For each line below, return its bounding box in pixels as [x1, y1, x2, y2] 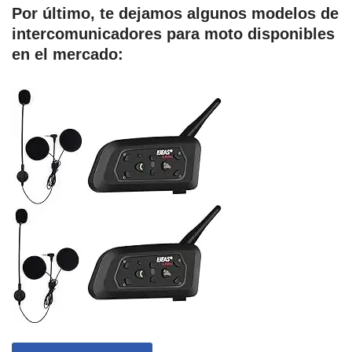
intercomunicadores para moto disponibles [12, 25, 335, 43]
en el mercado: [12, 46, 123, 64]
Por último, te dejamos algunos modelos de [12, 5, 339, 23]
